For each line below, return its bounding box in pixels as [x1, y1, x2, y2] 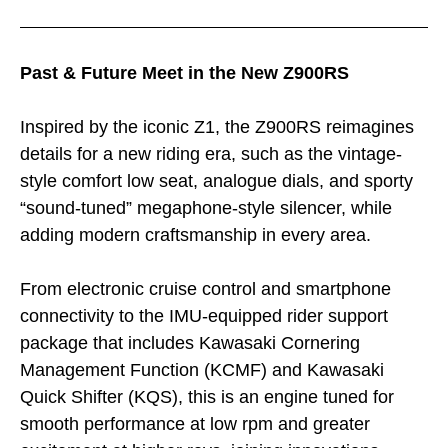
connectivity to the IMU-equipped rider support [20, 306, 388, 327]
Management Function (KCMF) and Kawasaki [20, 360, 384, 381]
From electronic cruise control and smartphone [20, 279, 391, 300]
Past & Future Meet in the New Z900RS [20, 63, 349, 84]
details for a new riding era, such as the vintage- [20, 144, 402, 165]
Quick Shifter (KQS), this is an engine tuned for [20, 387, 394, 408]
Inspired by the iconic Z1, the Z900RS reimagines [20, 117, 414, 138]
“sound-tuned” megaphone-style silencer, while [20, 198, 392, 219]
